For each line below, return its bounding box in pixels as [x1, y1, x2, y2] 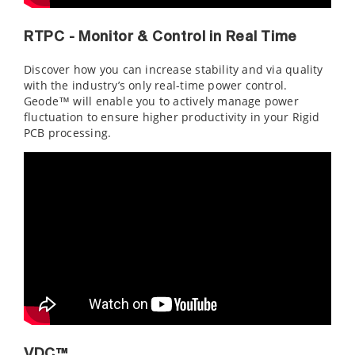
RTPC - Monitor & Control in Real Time [24, 30, 297, 44]
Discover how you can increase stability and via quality [24, 62, 323, 77]
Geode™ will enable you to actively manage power [24, 94, 299, 109]
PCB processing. [24, 125, 112, 140]
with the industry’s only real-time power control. [24, 78, 288, 93]
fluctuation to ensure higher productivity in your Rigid [24, 109, 320, 124]
